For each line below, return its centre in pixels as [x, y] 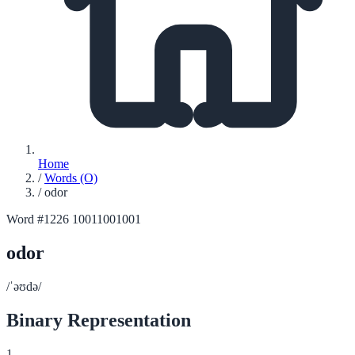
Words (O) [71, 178]
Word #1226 [38, 219]
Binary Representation [99, 320]
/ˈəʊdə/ [24, 286]
